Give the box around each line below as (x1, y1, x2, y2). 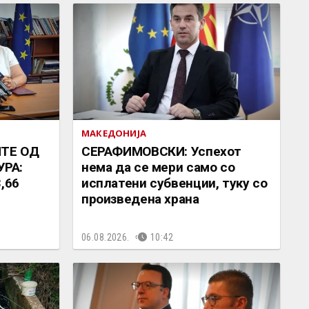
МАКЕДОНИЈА (81, 126, 146, 139)
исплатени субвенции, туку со (81, 175, 268, 191)
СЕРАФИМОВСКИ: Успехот (81, 143, 242, 159)
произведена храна (81, 190, 199, 207)
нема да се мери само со (81, 159, 235, 175)
